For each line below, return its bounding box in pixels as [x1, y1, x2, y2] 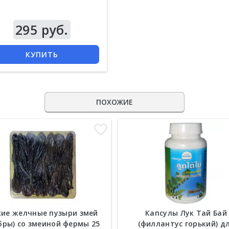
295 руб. [15, 21, 68, 39]
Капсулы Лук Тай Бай [145, 208, 227, 218]
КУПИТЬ [25, 50, 58, 60]
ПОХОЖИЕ [96, 97, 133, 107]
